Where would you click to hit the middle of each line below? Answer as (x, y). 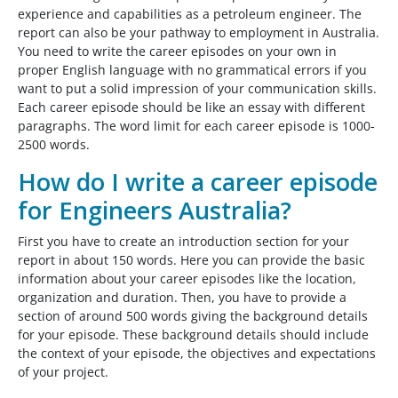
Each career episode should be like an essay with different (191, 107)
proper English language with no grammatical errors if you (192, 70)
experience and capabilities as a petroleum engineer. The (190, 14)
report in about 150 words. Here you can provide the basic (191, 260)
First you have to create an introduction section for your (183, 242)
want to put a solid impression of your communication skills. (197, 89)
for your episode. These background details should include (193, 335)
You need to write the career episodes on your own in (177, 52)
